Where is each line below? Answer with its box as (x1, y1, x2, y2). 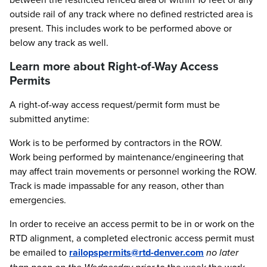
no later (206, 246, 238, 259)
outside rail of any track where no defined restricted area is (10, 7, 253, 20)
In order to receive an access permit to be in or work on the (10, 217, 254, 230)
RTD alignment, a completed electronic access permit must (10, 231, 254, 244)
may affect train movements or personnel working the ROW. (10, 164, 257, 178)
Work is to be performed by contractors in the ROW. (10, 136, 222, 149)
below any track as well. (10, 36, 108, 49)
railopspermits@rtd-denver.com (69, 246, 204, 259)
